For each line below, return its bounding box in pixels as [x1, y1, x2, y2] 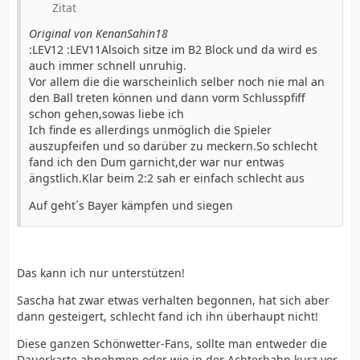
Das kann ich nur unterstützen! [17, 264, 185, 280]
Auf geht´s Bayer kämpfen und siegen [29, 197, 233, 213]
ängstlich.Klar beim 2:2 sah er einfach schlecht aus [29, 170, 305, 186]
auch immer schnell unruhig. [29, 57, 186, 73]
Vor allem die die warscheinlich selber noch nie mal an [29, 73, 325, 89]
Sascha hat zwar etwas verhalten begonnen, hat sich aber [17, 292, 329, 308]
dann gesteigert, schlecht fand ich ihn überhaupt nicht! [17, 308, 318, 324]
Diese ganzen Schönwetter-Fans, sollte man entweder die [17, 335, 327, 351]
